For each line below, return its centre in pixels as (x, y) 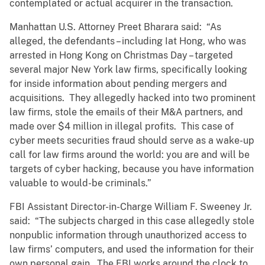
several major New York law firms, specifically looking (128, 70)
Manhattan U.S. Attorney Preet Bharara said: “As (115, 27)
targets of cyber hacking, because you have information (132, 169)
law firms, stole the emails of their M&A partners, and (126, 112)
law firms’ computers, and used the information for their (132, 250)
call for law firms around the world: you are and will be (130, 155)
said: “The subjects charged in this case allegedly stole (132, 221)
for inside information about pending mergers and (118, 84)
